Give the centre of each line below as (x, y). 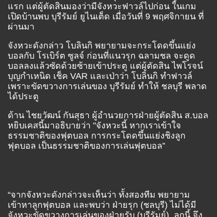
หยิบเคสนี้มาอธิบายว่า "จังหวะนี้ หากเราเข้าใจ (94, 125)
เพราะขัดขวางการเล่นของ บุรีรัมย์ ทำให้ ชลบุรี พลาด (107, 86)
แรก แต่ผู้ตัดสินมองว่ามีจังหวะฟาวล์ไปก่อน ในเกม (102, 6)
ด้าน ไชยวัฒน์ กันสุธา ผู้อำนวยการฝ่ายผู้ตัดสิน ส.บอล (108, 115)
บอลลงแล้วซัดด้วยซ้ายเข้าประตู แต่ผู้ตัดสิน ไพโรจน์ (105, 66)
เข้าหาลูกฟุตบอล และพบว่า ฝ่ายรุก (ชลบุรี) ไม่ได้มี (102, 205)
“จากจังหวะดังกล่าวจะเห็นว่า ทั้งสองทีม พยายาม (99, 195)
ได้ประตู (23, 96)
